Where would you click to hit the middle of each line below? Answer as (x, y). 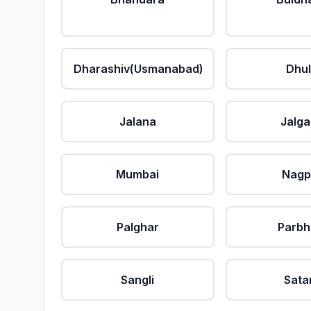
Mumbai (138, 174)
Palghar (137, 227)
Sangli (138, 280)
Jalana (137, 121)
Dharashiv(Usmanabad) (138, 69)
